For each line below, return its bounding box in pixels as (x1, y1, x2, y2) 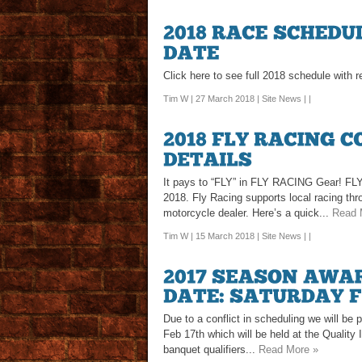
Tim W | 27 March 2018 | (163, 93, 262, 103)
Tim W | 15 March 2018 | (163, 230, 262, 241)
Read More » (259, 343, 318, 356)
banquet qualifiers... (163, 343, 259, 356)
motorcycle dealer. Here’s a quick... (163, 206, 332, 219)
